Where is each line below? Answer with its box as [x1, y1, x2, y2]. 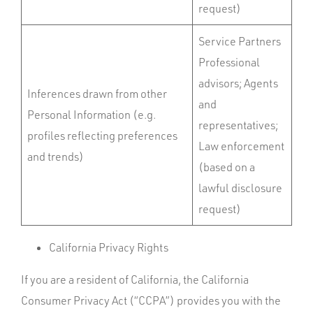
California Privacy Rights [49, 240, 168, 254]
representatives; [198, 118, 278, 132]
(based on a [198, 160, 255, 174]
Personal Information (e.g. [27, 108, 156, 122]
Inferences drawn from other [27, 87, 167, 101]
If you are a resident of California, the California [21, 272, 249, 286]
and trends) [27, 150, 84, 163]
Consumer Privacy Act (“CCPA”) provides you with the [21, 293, 281, 307]
